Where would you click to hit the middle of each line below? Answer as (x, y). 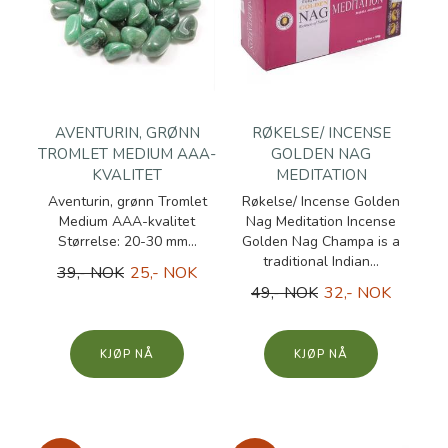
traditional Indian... (321, 261)
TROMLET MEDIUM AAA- (127, 154)
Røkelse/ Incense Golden (321, 201)
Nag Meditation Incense (321, 221)
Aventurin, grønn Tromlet (127, 201)
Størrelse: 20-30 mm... (127, 241)
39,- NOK (90, 273)
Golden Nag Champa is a (321, 241)
